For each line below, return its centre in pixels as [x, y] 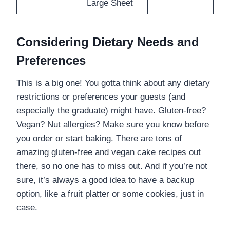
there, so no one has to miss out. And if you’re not [112, 166]
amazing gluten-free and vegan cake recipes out [109, 152]
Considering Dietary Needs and [108, 42]
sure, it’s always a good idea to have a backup [105, 180]
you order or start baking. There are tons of [99, 138]
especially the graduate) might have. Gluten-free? [111, 110]
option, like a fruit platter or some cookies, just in [110, 194]
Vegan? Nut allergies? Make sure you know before [113, 124]
